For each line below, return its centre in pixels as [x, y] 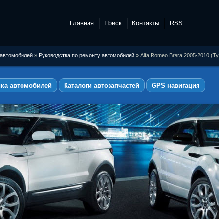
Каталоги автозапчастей [102, 86]
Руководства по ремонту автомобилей [87, 55]
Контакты [145, 23]
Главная [82, 23]
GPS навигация [176, 86]
